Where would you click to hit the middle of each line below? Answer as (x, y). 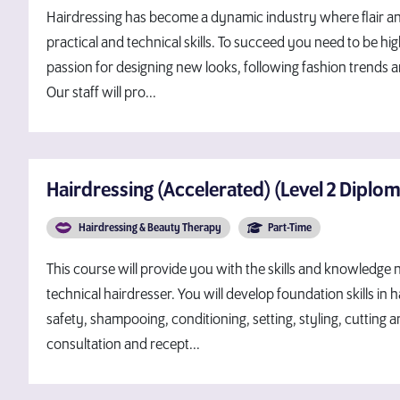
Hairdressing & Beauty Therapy (149, 228)
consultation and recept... (123, 345)
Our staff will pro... (101, 93)
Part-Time (290, 228)
